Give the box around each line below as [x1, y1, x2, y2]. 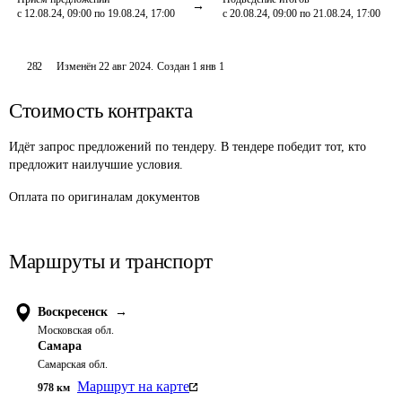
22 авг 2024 [99, 60, 152, 73]
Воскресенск [38, 305, 108, 319]
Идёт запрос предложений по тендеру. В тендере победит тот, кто [9, 140, 366, 153]
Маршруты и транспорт [9, 250, 213, 273]
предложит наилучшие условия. [9, 158, 183, 171]
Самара [38, 339, 82, 353]
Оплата [9, 190, 48, 204]
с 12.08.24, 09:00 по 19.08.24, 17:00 [17, 7, 175, 20]
